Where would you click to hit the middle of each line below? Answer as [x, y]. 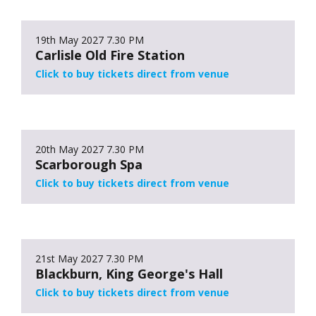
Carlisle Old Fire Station [110, 55]
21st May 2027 [69, 258]
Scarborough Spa [89, 164]
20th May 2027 [69, 149]
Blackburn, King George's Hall [129, 273]
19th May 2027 [69, 39]
